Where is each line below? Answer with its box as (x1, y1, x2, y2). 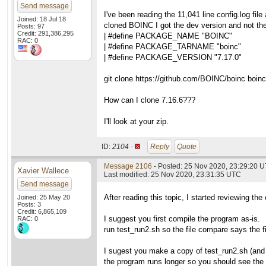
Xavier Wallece (17, 166, 69, 175)
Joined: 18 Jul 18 (17, 15, 66, 23)
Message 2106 (104, 162, 152, 170)
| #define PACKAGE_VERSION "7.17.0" (104, 53, 242, 62)
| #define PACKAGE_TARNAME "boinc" (104, 42, 241, 51)
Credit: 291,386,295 (17, 30, 74, 37)
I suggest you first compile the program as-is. (104, 214, 260, 223)
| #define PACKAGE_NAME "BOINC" (104, 31, 232, 40)
